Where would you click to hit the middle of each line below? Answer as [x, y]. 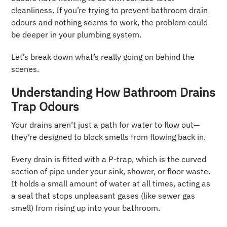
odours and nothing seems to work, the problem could [110, 23]
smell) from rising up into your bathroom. [86, 208]
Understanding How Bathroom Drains [113, 92]
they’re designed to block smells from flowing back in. [109, 137]
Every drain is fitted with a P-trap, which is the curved [109, 159]
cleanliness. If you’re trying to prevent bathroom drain [110, 10]
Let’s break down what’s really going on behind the [103, 57]
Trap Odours [45, 107]
